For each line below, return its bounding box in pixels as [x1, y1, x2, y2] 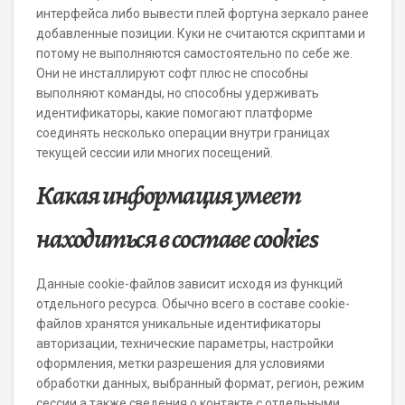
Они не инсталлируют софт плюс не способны [36, 66, 308, 80]
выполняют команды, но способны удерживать [36, 86, 319, 100]
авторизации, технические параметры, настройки [36, 336, 334, 351]
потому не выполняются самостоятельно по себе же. [36, 46, 353, 61]
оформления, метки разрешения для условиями [36, 356, 325, 371]
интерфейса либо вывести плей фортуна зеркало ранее [36, 6, 369, 21]
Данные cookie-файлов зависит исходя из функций [36, 277, 343, 291]
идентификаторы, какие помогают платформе [36, 106, 313, 120]
